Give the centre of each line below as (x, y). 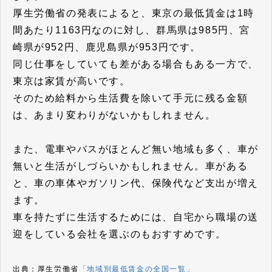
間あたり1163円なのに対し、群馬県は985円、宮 (131, 30)
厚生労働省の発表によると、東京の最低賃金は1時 (134, 13)
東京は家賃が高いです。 (72, 81)
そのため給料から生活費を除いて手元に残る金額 (131, 98)
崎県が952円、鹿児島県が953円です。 (107, 47)
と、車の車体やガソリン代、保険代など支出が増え (136, 183)
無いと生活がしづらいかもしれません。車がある (131, 166)
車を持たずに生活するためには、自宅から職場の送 (136, 217)
